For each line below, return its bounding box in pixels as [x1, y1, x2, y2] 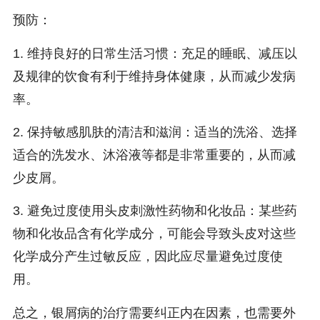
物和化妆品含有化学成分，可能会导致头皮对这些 [12, 226, 296, 241]
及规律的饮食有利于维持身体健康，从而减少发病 [12, 69, 296, 84]
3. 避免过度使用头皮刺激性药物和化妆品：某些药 [12, 204, 297, 219]
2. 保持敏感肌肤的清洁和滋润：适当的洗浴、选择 [12, 124, 297, 139]
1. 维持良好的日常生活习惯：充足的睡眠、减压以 [12, 46, 297, 61]
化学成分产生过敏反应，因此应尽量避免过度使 [12, 249, 283, 264]
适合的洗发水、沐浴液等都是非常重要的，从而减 [12, 147, 296, 162]
